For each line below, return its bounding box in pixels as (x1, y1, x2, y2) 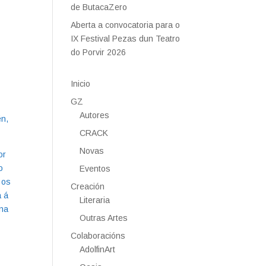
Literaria (80, 195, 110, 205)
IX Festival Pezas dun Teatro (71, 34, 180, 43)
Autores (80, 110, 110, 120)
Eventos (80, 164, 111, 173)
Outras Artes (80, 213, 128, 223)
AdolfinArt (80, 245, 116, 254)
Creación (71, 182, 105, 191)
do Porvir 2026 (71, 47, 126, 57)
